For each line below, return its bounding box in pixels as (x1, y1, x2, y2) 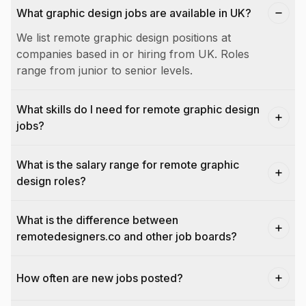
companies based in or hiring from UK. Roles (16, 47, 249, 61)
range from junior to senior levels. (16, 64, 193, 77)
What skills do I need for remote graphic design (16, 102, 260, 116)
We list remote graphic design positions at (16, 31, 231, 44)
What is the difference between (16, 213, 178, 227)
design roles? (16, 174, 86, 188)
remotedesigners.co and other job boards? (16, 229, 237, 243)
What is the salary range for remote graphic (16, 158, 239, 171)
